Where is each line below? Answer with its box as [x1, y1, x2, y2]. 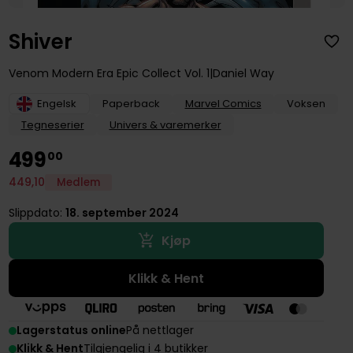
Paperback [102, 95, 160, 111]
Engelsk [36, 95, 76, 111]
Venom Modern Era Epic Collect [8, 65, 181, 82]
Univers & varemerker [109, 117, 221, 132]
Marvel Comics [184, 95, 262, 111]
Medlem [56, 175, 100, 191]
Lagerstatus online [16, 322, 126, 339]
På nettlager [125, 322, 194, 339]
